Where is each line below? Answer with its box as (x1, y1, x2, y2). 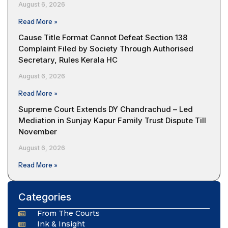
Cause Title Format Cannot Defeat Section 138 (18, 33, 187, 43)
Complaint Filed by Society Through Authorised (18, 44, 193, 54)
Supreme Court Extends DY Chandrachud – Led (18, 104, 193, 115)
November (18, 127, 57, 137)
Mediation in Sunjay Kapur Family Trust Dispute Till (18, 116, 206, 126)
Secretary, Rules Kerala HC (18, 55, 118, 65)
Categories (18, 191, 71, 204)
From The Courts (37, 209, 100, 218)
